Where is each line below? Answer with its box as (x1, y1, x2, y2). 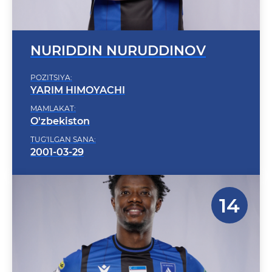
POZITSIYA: (30, 57, 72, 66)
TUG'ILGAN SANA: (30, 119, 96, 128)
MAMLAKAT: (30, 88, 76, 97)
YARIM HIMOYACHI (30, 69, 125, 80)
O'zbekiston (30, 100, 90, 111)
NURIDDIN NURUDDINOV (30, 27, 206, 43)
